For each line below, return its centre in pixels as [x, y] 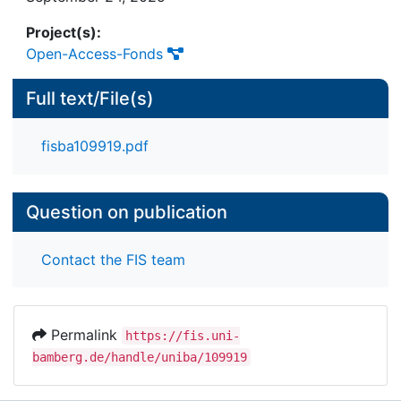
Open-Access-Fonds [94, 54]
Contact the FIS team [113, 259]
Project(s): [64, 33]
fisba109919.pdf [95, 146]
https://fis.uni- [183, 335]
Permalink [84, 334]
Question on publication [127, 212]
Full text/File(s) [90, 99]
